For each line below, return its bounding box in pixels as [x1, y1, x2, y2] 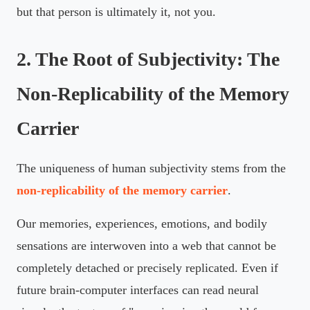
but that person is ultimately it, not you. [17, 4, 216, 19]
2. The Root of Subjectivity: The [17, 48, 280, 70]
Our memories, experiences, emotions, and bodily [17, 216, 267, 230]
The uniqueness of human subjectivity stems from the [17, 161, 286, 175]
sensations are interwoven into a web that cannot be [17, 238, 276, 253]
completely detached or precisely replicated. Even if [17, 260, 278, 275]
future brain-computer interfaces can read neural [17, 282, 259, 297]
